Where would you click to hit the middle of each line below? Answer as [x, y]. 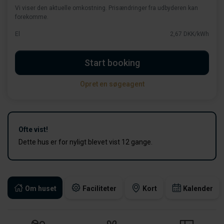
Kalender [198, 188]
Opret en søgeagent [112, 84]
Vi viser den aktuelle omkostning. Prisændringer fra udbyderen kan [106, 8]
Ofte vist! [33, 129]
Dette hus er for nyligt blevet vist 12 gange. [85, 142]
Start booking [112, 63]
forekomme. [32, 17]
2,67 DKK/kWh [189, 34]
